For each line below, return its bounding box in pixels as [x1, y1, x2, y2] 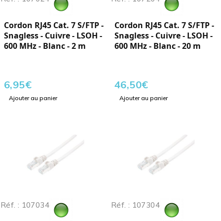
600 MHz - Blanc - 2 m [4, 40, 86, 52]
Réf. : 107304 [111, 200, 160, 210]
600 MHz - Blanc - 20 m [114, 40, 201, 52]
